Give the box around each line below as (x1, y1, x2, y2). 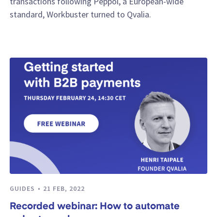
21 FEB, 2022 (43, 184, 85, 193)
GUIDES (10, 184, 37, 193)
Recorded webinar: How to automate (10, 201, 180, 212)
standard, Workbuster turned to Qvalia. (10, 9, 151, 20)
